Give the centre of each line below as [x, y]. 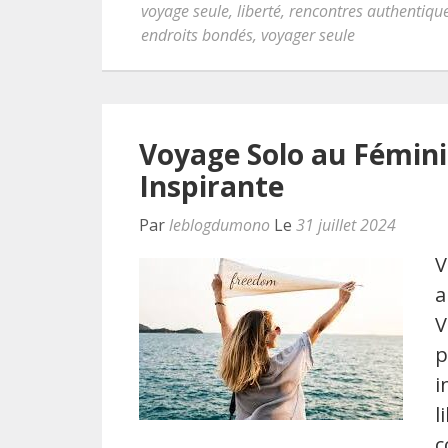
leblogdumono [219, 225]
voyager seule [308, 35]
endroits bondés [197, 35]
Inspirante [211, 186]
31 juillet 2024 [346, 225]
